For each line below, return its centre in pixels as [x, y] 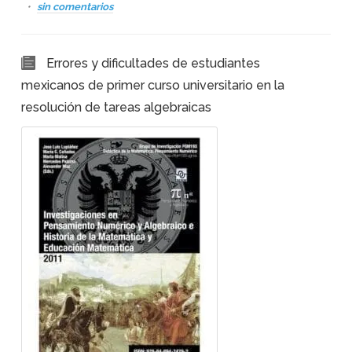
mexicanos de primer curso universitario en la [152, 85]
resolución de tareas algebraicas [116, 107]
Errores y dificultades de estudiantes [153, 63]
